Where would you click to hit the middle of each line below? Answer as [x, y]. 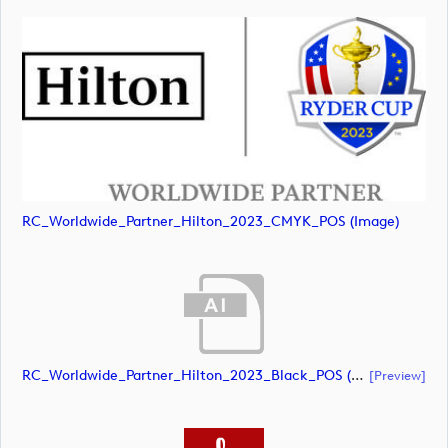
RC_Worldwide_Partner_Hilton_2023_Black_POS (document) [357, 375]
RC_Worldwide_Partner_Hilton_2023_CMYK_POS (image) [210, 222]
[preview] [397, 374]
